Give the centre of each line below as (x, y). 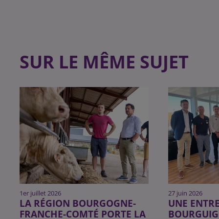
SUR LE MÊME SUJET (104, 62)
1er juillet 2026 (40, 193)
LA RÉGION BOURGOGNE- (78, 203)
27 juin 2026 (186, 193)
